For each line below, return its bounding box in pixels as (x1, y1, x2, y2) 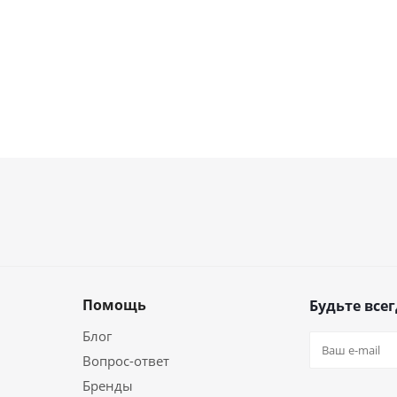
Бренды (82, 377, 133, 394)
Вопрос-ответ (82, 352, 169, 370)
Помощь (82, 295, 146, 315)
